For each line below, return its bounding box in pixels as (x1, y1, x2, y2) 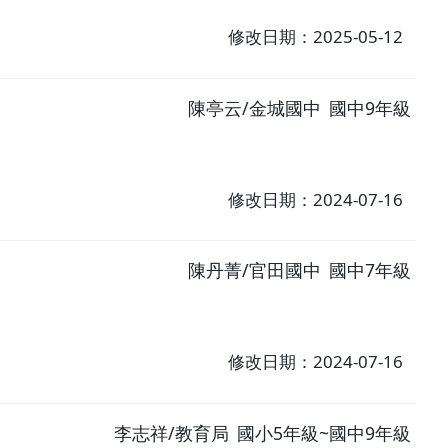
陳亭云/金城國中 (188, 95, 322, 120)
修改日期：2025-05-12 (228, 24, 404, 48)
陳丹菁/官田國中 (188, 258, 322, 283)
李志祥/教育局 (114, 421, 230, 446)
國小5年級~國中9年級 (237, 421, 412, 446)
